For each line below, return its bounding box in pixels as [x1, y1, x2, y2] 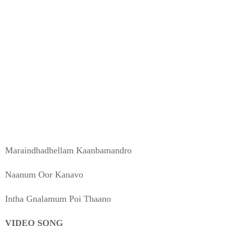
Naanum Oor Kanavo [5, 169, 83, 180]
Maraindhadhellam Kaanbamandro [5, 145, 132, 155]
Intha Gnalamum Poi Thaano [5, 193, 111, 204]
